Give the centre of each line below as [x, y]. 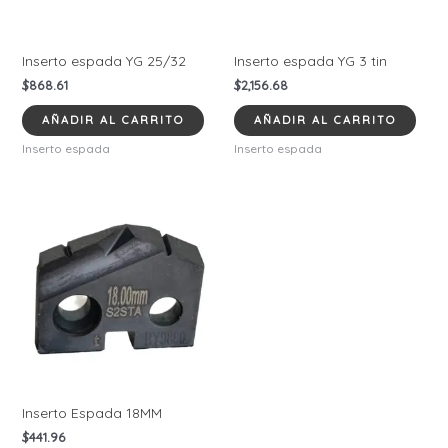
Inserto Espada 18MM [91, 412]
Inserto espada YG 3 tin [310, 61]
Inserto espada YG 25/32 [103, 61]
